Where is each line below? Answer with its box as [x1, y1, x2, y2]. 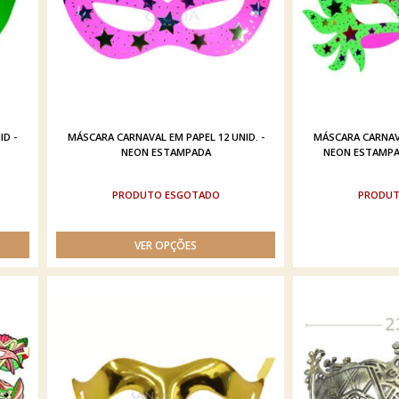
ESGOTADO [164, 188, 220, 201]
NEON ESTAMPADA [120, 145, 211, 159]
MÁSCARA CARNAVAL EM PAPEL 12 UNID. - [67, 130, 265, 143]
